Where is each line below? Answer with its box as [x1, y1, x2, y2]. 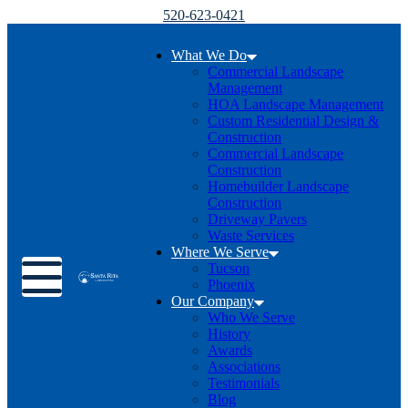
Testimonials [208, 375, 280, 391]
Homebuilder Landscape [208, 178, 349, 194]
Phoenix [208, 277, 255, 292]
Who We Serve [208, 310, 295, 325]
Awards [208, 342, 252, 358]
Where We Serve [171, 244, 269, 260]
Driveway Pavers [208, 211, 307, 227]
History [208, 326, 250, 342]
